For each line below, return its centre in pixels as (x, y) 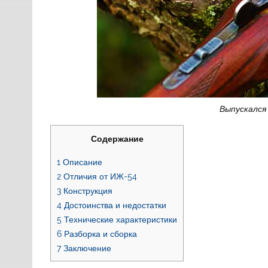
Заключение (86, 248)
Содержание (117, 139)
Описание (82, 162)
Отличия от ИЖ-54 (99, 176)
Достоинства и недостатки (114, 205)
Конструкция (87, 190)
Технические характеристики (120, 219)
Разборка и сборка (100, 233)
